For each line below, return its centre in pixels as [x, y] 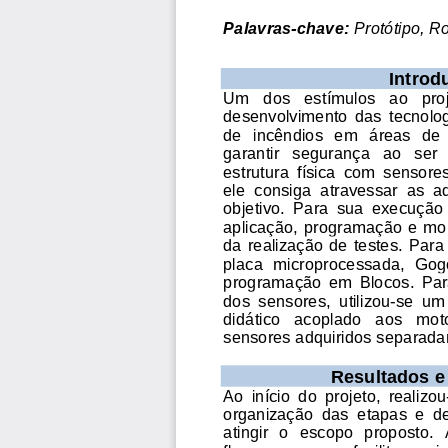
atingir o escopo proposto [326, 431]
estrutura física [279, 170]
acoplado [328, 317]
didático [252, 317]
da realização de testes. [315, 244]
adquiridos [333, 336]
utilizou [365, 299]
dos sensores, [279, 299]
